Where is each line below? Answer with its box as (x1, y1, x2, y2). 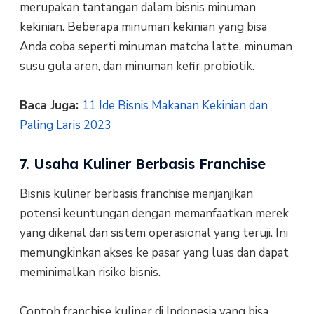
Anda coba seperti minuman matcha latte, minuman (19, 38, 292, 55)
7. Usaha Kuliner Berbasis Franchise (19, 154, 266, 172)
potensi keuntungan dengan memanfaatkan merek (19, 205, 289, 221)
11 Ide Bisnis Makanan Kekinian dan (81, 97, 268, 114)
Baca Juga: (19, 97, 82, 114)
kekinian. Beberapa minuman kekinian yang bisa (19, 18, 267, 35)
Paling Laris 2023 (19, 117, 111, 134)
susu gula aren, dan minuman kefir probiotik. (19, 57, 254, 74)
